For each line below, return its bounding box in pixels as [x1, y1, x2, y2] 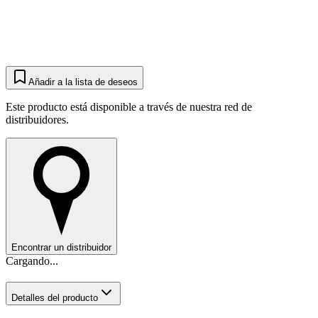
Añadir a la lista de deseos [28, 77, 138, 88]
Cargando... [6, 255, 58, 268]
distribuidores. [6, 114, 69, 126]
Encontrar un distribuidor [11, 242, 111, 253]
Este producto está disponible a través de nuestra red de [6, 101, 252, 114]
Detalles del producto [11, 292, 98, 304]
